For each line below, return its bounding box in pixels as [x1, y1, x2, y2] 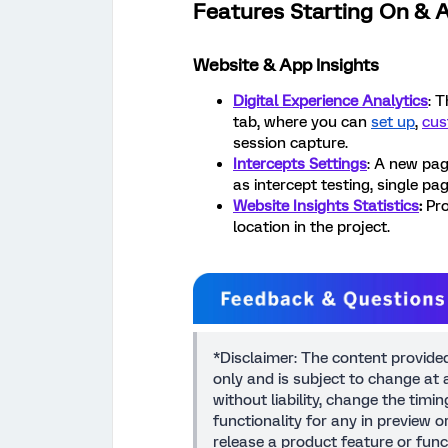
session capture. [233, 134, 348, 153]
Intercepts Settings [233, 155, 367, 174]
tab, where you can [233, 113, 371, 132]
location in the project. [233, 218, 390, 237]
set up [371, 113, 415, 132]
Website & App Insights [193, 55, 379, 76]
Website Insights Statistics [233, 197, 419, 216]
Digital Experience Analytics [233, 92, 428, 111]
